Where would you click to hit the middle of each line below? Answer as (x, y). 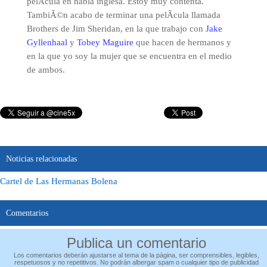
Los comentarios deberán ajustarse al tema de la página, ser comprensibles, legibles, (136, 255)
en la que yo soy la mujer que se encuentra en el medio (129, 56)
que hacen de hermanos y (182, 42)
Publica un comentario (136, 243)
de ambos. (46, 70)
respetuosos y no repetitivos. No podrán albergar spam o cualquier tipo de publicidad (136, 262)
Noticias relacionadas (41, 159)
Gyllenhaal (47, 42)
